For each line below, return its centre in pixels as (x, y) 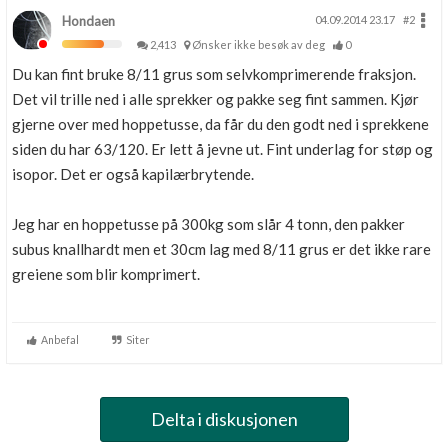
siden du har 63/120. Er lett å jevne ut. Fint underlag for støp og (222, 149)
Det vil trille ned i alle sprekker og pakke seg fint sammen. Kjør (215, 99)
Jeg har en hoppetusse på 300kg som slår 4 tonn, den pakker (208, 224)
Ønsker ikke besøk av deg (260, 44)
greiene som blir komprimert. (106, 274)
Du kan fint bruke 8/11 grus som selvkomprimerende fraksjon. (214, 74)
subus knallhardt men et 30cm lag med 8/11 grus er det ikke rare (221, 249)
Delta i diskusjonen (224, 419)
